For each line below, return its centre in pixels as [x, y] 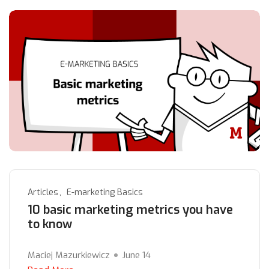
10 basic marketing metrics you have [130, 210]
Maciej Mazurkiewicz [69, 255]
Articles [43, 193]
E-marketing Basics [105, 193]
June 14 [136, 255]
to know [50, 225]
